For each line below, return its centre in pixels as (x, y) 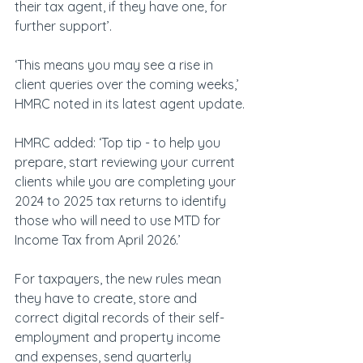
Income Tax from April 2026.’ (98, 240)
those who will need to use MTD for (119, 221)
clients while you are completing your (127, 182)
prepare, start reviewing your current (126, 162)
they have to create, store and (107, 299)
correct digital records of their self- (120, 318)
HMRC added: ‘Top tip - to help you (119, 143)
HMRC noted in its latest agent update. (130, 104)
